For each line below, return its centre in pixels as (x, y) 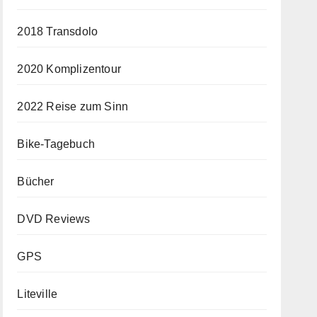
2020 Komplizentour (69, 69)
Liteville (38, 294)
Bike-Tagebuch (56, 144)
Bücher (36, 181)
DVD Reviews (54, 219)
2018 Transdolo (58, 31)
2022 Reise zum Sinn (73, 106)
